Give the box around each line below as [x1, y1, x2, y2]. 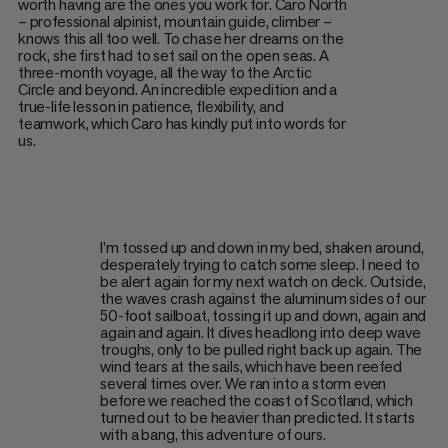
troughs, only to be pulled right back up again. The [100, 338, 423, 360]
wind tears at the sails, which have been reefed [100, 355, 402, 377]
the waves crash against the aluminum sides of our [100, 287, 426, 309]
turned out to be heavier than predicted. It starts [100, 406, 415, 428]
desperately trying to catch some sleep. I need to [100, 253, 420, 275]
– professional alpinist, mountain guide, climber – [17, 11, 332, 33]
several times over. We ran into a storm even [100, 372, 387, 394]
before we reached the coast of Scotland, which [100, 389, 413, 411]
